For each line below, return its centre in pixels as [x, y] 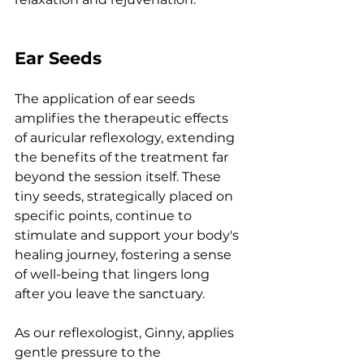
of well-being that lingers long [114, 275]
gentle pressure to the [89, 353]
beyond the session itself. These [119, 177]
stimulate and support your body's [128, 236]
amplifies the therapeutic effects [123, 119]
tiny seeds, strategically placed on [126, 197]
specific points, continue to [105, 216]
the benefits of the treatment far [123, 158]
